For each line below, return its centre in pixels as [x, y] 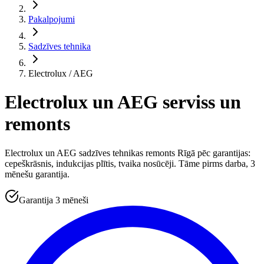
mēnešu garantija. [37, 174]
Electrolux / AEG [61, 73]
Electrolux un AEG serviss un [123, 102]
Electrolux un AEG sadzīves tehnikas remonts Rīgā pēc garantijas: [128, 153]
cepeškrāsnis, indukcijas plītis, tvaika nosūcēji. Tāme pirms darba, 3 [130, 163]
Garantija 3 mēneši [54, 200]
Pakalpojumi [52, 19]
